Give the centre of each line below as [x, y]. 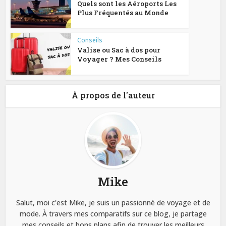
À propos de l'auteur [113, 95]
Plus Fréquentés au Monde [123, 12]
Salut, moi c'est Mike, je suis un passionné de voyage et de [113, 203]
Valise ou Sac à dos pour [119, 50]
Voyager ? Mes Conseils [120, 59]
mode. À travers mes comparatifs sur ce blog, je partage [113, 214]
